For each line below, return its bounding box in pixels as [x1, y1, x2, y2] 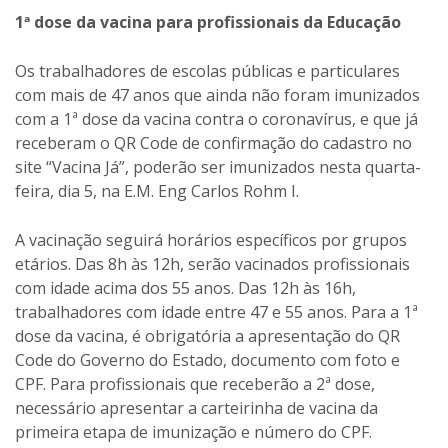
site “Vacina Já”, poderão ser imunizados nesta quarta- [15, 155, 421, 178]
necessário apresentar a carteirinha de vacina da [15, 396, 378, 419]
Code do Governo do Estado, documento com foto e [15, 348, 400, 371]
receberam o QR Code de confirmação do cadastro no [15, 131, 412, 154]
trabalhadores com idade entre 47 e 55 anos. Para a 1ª [15, 300, 418, 323]
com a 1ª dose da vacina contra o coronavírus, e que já [15, 107, 418, 130]
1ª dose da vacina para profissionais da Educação [15, 10, 401, 33]
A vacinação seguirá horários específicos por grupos [15, 228, 407, 251]
